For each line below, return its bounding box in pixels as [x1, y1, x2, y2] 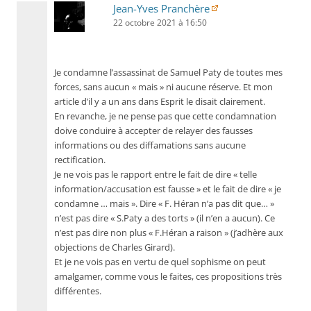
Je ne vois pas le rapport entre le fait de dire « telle [54, 169, 257, 180]
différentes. [54, 285, 101, 297]
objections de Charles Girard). [54, 242, 175, 253]
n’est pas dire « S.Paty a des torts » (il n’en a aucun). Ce [54, 212, 275, 224]
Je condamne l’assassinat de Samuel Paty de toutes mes [54, 67, 283, 78]
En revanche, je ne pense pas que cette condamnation [54, 110, 276, 122]
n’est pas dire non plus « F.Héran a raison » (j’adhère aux [54, 227, 283, 239]
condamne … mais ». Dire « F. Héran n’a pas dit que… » [54, 198, 274, 210]
